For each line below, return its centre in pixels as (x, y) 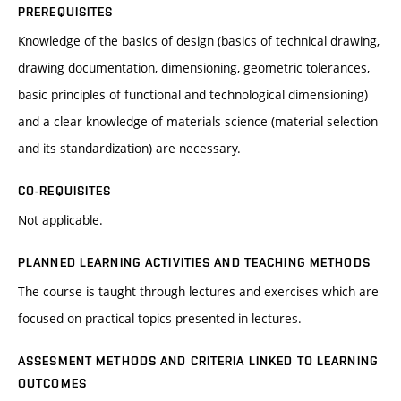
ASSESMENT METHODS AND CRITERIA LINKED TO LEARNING (198, 361)
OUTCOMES (52, 384)
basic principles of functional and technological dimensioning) (193, 95)
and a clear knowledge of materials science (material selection (198, 122)
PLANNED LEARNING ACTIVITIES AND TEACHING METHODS (194, 263)
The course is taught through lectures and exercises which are (198, 292)
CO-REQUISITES (65, 191)
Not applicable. (60, 220)
